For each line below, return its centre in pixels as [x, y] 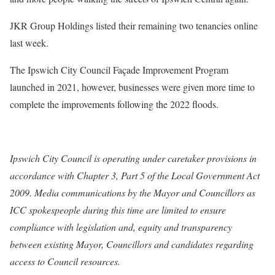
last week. [29, 43]
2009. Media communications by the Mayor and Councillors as [133, 193]
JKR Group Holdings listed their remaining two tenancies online [134, 26]
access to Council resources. [65, 261]
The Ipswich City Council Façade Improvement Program [119, 70]
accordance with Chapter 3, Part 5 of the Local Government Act [135, 176]
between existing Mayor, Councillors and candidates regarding [132, 244]
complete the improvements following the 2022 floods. [114, 104]
